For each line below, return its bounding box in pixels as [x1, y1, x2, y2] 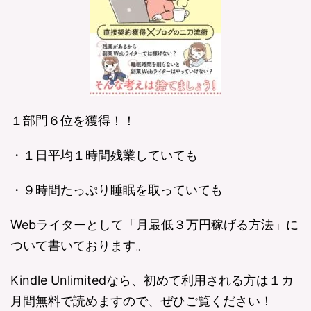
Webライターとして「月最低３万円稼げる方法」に [10, 217, 299, 232]
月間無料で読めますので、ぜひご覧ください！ [10, 294, 273, 308]
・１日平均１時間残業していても [10, 148, 198, 162]
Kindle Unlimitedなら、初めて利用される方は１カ [10, 273, 294, 287]
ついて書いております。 [10, 238, 148, 253]
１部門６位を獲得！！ [10, 113, 135, 128]
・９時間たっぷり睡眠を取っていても [10, 183, 223, 197]
